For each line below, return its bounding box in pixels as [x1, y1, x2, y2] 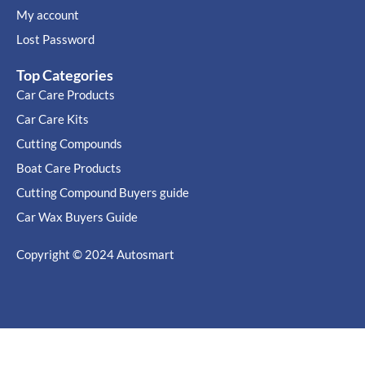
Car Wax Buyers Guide [16, 209, 138, 225]
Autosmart [117, 247, 174, 262]
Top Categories [16, 66, 113, 85]
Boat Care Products [16, 161, 121, 176]
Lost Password [16, 32, 95, 47]
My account [16, 7, 79, 23]
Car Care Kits [16, 112, 89, 127]
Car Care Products [16, 87, 115, 103]
